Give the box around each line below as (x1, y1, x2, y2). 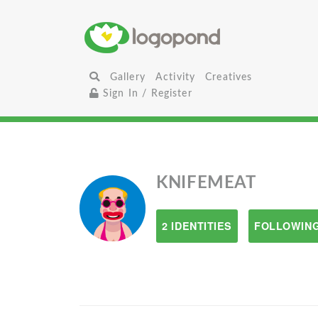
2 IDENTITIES (162, 219, 233, 233)
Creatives (205, 72, 253, 82)
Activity (155, 72, 196, 82)
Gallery (109, 72, 146, 82)
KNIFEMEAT (156, 175, 256, 192)
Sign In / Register (99, 88, 192, 99)
